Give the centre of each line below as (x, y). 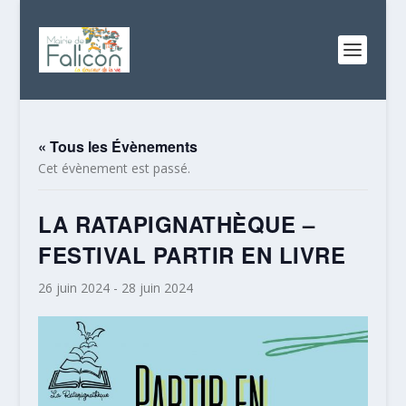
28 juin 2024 (158, 288)
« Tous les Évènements (118, 146)
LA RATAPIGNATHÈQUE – (177, 224)
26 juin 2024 (74, 288)
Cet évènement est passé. (115, 168)
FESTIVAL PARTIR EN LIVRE (192, 255)
